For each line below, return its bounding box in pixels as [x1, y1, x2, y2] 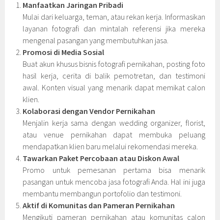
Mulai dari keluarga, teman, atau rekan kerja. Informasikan [23, 12, 205, 22]
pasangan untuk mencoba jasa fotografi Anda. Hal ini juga [23, 177, 205, 187]
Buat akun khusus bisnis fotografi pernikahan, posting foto [23, 59, 205, 69]
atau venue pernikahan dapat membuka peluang [23, 130, 205, 140]
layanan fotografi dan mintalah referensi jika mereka [23, 24, 205, 34]
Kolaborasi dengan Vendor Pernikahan [23, 106, 156, 116]
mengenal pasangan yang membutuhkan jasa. [23, 35, 169, 46]
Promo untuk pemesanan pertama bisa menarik [23, 165, 205, 175]
